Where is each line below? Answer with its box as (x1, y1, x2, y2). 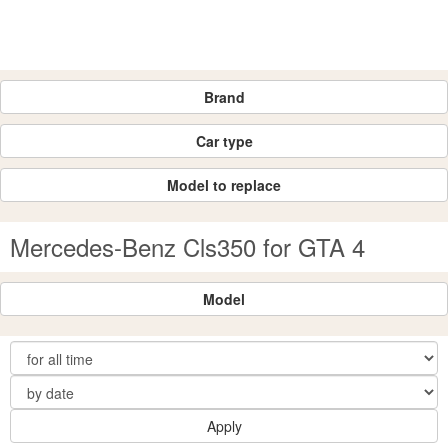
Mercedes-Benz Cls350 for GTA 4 (10, 229, 365, 264)
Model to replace (167, 175, 281, 195)
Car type (195, 131, 253, 151)
